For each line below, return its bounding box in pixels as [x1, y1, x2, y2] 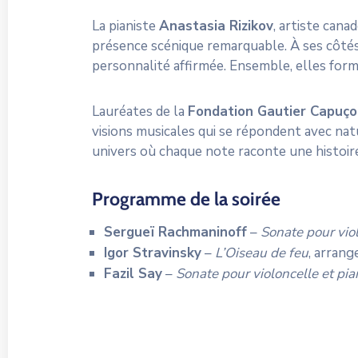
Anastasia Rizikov [159, 16, 273, 35]
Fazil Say [104, 264, 162, 283]
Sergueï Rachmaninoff [104, 222, 247, 241]
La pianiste [92, 16, 159, 35]
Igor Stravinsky [104, 243, 201, 262]
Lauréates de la [92, 101, 188, 121]
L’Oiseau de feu [215, 243, 308, 262]
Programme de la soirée [92, 187, 280, 210]
